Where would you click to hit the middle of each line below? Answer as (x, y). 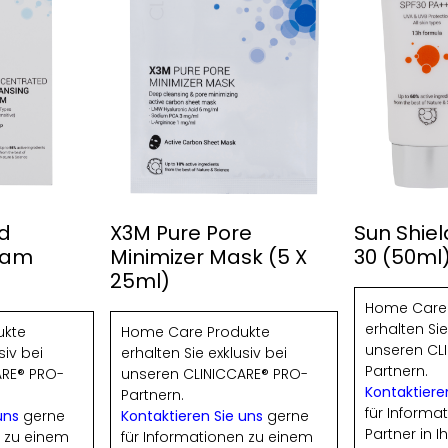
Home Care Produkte (195, 332)
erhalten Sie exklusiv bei (203, 353)
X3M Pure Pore (180, 233)
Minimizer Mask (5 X (208, 257)
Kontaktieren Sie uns (191, 416)
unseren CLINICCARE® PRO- (214, 374)
